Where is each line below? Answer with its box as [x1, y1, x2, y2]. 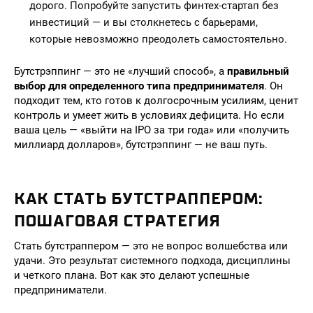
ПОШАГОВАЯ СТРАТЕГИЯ [14, 211, 221, 231]
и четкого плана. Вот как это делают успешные [14, 269, 249, 282]
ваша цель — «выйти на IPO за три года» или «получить [14, 124, 289, 136]
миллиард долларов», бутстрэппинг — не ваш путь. [14, 138, 268, 151]
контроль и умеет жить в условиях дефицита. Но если [14, 109, 284, 122]
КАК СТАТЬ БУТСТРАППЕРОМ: [14, 189, 263, 208]
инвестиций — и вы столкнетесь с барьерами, [29, 16, 258, 29]
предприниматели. [14, 284, 107, 296]
